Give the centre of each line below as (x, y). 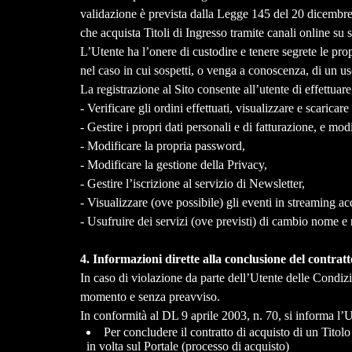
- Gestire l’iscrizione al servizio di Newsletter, (192, 184)
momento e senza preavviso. (151, 297)
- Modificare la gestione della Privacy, (173, 165)
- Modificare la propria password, (162, 146)
